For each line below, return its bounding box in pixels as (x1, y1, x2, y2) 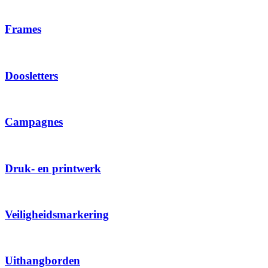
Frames (5, 23, 41, 36)
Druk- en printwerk (5, 162, 101, 175)
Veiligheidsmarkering (5, 208, 109, 221)
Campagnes (5, 115, 63, 129)
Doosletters (5, 69, 58, 82)
